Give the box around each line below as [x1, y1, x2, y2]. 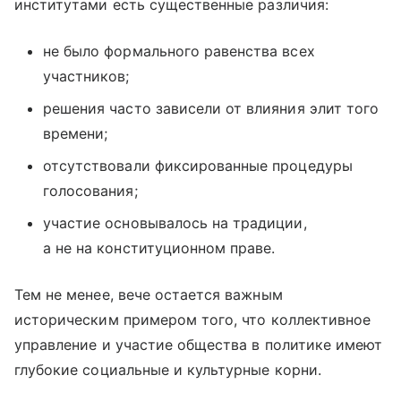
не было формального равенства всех [43, 41, 315, 60]
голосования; [43, 181, 138, 200]
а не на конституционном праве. [43, 238, 276, 257]
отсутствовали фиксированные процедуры [43, 156, 353, 175]
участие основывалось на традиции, [43, 213, 307, 232]
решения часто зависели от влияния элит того [43, 98, 380, 117]
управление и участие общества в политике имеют [14, 335, 383, 354]
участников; [43, 66, 130, 85]
